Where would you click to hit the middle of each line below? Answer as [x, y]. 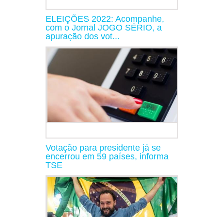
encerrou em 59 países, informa [107, 156]
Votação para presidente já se [103, 147]
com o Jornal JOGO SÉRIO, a [104, 27]
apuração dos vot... [83, 36]
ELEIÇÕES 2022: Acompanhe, [105, 19]
